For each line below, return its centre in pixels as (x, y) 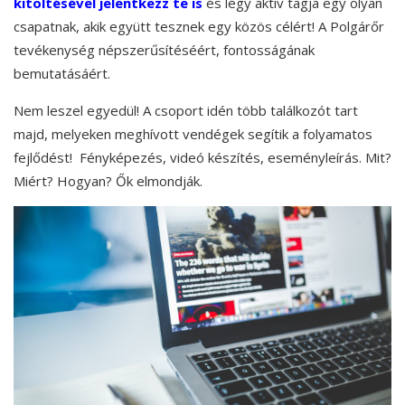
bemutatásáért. (62, 74)
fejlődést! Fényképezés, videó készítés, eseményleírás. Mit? (202, 158)
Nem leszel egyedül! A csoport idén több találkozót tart (186, 111)
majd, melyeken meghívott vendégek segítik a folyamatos (193, 134)
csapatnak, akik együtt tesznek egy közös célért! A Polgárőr (199, 27)
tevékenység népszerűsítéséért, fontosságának (164, 50)
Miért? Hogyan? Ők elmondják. (108, 181)
